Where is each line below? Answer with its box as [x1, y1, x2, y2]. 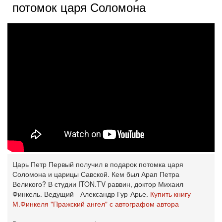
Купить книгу [150, 189, 191, 199]
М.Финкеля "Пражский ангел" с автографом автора [12, 199, 179, 209]
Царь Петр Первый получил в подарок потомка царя [12, 159, 183, 169]
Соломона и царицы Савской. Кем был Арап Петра [12, 169, 179, 179]
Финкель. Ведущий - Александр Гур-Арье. [12, 189, 150, 199]
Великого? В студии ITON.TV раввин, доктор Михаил [12, 179, 183, 189]
